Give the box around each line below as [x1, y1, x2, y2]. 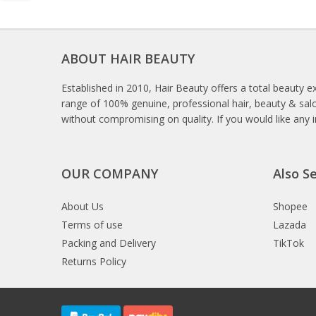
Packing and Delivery [61, 236, 156, 250]
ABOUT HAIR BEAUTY [61, 50, 195, 67]
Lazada [273, 218, 306, 231]
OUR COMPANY [61, 165, 158, 182]
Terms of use [61, 218, 123, 231]
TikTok [273, 236, 304, 250]
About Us [61, 200, 104, 213]
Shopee [273, 200, 308, 213]
